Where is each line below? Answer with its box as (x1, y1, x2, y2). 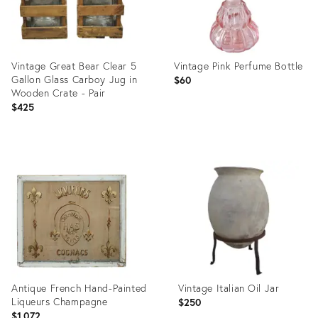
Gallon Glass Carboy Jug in (11, 72, 138, 86)
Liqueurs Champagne (11, 295, 108, 308)
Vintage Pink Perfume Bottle (174, 59, 303, 72)
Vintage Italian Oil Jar (178, 281, 280, 295)
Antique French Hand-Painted (11, 281, 147, 295)
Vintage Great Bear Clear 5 (11, 59, 137, 72)
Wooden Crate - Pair (11, 86, 106, 99)
